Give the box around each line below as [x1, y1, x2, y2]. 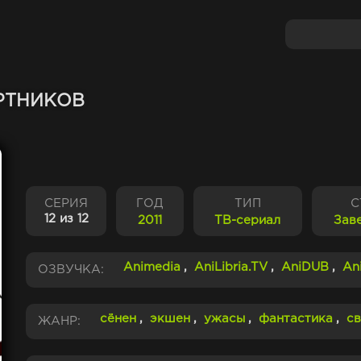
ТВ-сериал [214, 215, 281, 226]
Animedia [123, 262, 180, 272]
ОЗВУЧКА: [38, 264, 104, 275]
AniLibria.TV [194, 262, 268, 272]
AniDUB [281, 262, 329, 272]
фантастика [259, 313, 333, 324]
